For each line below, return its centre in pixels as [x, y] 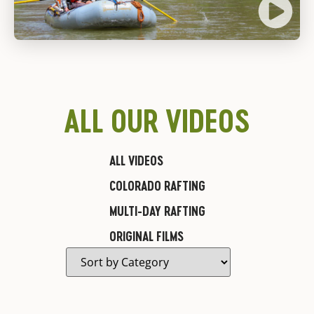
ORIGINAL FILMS [146, 236]
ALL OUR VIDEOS [157, 121]
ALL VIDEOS [136, 161]
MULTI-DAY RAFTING [157, 211]
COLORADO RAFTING [157, 186]
